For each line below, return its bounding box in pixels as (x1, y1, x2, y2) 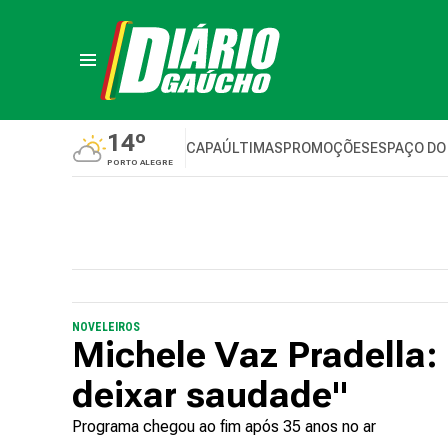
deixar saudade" (72, 374, 357, 416)
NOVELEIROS (72, 320, 140, 334)
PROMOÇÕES (283, 140, 370, 156)
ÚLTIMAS (222, 140, 283, 156)
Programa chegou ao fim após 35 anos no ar (72, 417, 376, 436)
